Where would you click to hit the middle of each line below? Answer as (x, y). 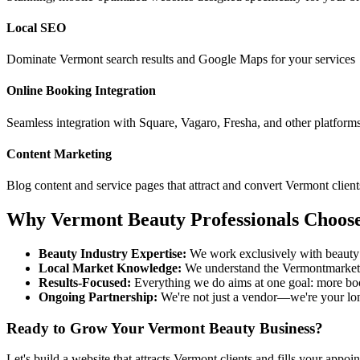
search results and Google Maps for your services (229, 59)
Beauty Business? (264, 328)
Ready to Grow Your (77, 328)
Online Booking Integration (81, 91)
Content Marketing (59, 153)
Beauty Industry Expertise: (112, 253)
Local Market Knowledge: (110, 268)
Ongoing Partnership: (98, 297)
